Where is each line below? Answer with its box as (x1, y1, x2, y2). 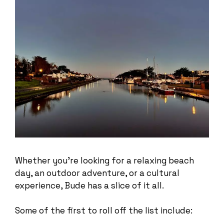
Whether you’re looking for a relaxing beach (15, 154, 194, 166)
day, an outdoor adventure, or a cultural (15, 167, 179, 178)
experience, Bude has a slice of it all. (15, 179, 164, 191)
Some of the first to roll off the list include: (15, 205, 192, 216)
